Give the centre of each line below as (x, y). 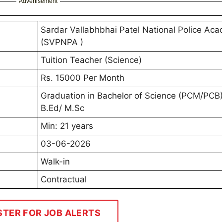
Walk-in (55, 162)
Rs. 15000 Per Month (83, 78)
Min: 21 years (67, 126)
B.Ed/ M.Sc (64, 108)
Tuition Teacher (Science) (91, 60)
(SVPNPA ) (62, 42)
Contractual (64, 180)
